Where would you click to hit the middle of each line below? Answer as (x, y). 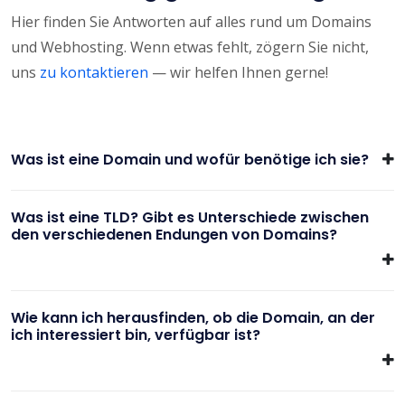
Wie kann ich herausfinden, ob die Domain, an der (193, 317)
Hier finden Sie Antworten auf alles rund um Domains (191, 21)
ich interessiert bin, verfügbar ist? (136, 334)
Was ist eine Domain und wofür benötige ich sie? (190, 159)
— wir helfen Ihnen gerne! (238, 72)
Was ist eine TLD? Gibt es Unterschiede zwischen (190, 217)
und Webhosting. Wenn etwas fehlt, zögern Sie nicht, (190, 47)
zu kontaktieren (94, 72)
